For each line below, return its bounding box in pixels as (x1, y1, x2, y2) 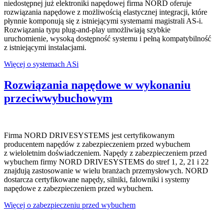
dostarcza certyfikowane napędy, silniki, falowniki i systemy (4, 175, 190, 184)
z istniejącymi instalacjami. (4, 43, 86, 52)
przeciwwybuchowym (4, 91, 112, 105)
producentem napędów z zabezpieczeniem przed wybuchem (4, 140, 190, 149)
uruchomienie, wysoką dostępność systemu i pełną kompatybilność (4, 34, 211, 43)
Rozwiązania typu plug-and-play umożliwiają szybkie (4, 25, 170, 34)
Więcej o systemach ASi (4, 59, 79, 68)
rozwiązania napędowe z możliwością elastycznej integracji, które (4, 7, 207, 16)
